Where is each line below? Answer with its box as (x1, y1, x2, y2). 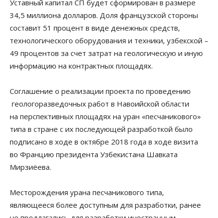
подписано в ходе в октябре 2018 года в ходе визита (10, 137, 198, 147)
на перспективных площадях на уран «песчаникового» (10, 111, 201, 122)
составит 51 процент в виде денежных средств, (10, 23, 180, 33)
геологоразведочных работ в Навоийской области (10, 99, 189, 109)
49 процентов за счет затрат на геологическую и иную (10, 48, 203, 58)
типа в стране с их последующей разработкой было (10, 124, 193, 134)
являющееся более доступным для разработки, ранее (10, 200, 201, 210)
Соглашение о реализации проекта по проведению (10, 86, 191, 96)
